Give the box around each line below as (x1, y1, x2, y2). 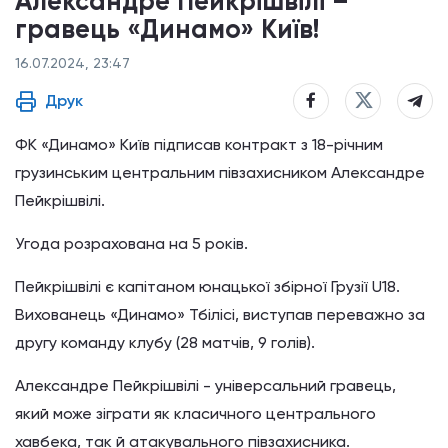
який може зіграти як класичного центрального (15, 403, 376, 423)
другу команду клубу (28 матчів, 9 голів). (15, 332, 315, 352)
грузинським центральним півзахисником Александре (15, 162, 425, 182)
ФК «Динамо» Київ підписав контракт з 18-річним (15, 134, 383, 154)
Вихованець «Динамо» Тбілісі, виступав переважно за (15, 304, 425, 324)
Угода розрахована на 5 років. (15, 233, 252, 253)
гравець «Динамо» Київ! (15, 12, 319, 45)
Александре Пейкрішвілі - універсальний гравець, (15, 375, 396, 395)
